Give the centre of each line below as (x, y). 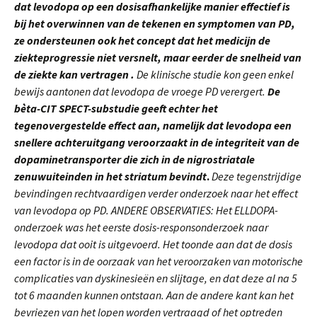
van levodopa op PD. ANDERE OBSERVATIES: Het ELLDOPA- (146, 210)
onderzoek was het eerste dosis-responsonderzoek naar (141, 227)
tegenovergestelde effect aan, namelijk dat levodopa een (153, 125)
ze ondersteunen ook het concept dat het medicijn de (142, 40)
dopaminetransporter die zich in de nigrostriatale (134, 159)
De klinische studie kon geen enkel (214, 74)
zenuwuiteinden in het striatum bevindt (110, 176)
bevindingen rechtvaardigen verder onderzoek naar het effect (156, 193)
